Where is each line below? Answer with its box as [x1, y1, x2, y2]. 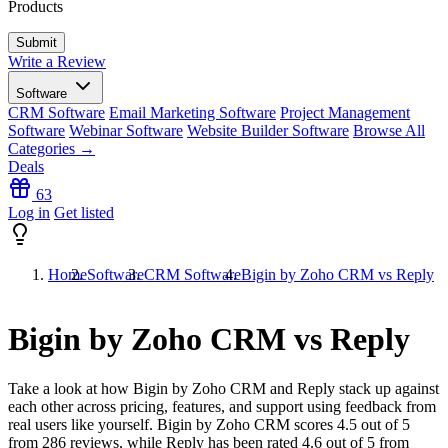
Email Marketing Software [109, 104, 276, 121]
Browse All [353, 122, 425, 139]
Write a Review [8, 53, 106, 70]
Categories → [8, 140, 95, 157]
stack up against [335, 379, 439, 397]
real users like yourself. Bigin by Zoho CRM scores [8, 415, 337, 433]
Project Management [280, 104, 410, 121]
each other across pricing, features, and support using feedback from [8, 397, 436, 415]
